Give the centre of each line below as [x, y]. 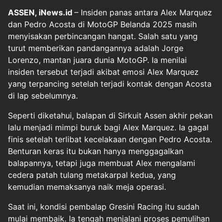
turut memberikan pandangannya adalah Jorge [96, 48]
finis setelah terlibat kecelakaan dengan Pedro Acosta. [110, 139]
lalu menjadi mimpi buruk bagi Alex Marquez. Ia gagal [108, 127]
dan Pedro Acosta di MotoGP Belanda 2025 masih [102, 24]
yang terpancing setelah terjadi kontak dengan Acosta [110, 83]
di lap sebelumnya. [43, 95]
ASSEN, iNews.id [41, 12]
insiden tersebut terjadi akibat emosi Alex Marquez [103, 72]
